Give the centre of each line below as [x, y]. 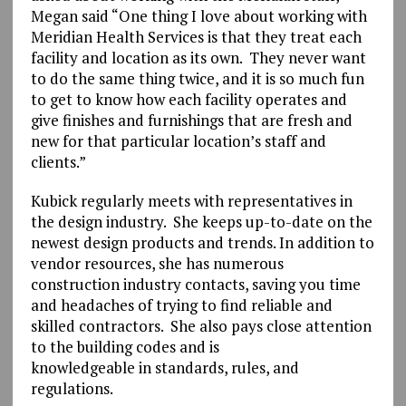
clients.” [58, 161]
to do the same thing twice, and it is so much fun [197, 78]
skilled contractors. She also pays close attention [201, 325]
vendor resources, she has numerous [157, 263]
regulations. [72, 388]
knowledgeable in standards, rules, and [164, 367]
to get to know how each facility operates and [188, 99]
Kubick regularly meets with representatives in [191, 200]
